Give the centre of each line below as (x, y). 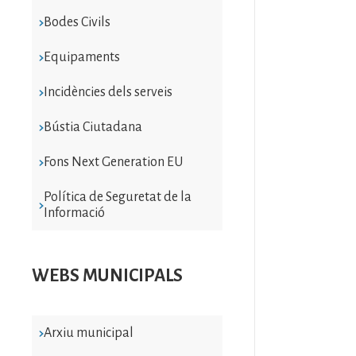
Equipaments (81, 57)
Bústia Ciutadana (93, 127)
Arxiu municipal (88, 333)
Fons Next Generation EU (113, 162)
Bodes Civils (77, 22)
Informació (74, 213)
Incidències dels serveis (108, 92)
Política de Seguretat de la (117, 197)
